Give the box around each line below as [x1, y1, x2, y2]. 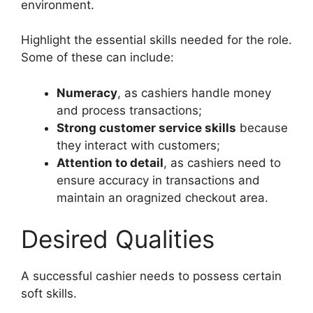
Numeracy [57, 85, 117, 100]
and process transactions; [57, 103, 202, 117]
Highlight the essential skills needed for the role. [21, 33, 292, 48]
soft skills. [21, 286, 80, 301]
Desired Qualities [21, 224, 214, 254]
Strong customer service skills [57, 120, 236, 135]
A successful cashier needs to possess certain [21, 269, 282, 284]
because [236, 120, 288, 135]
